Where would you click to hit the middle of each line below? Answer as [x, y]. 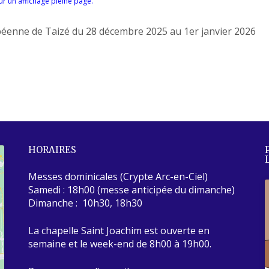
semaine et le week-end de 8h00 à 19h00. [120, 243]
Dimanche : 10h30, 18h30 [86, 203]
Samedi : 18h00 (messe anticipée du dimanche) [132, 189]
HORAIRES [53, 150]
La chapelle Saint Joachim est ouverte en [119, 230]
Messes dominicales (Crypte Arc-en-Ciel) [118, 176]
